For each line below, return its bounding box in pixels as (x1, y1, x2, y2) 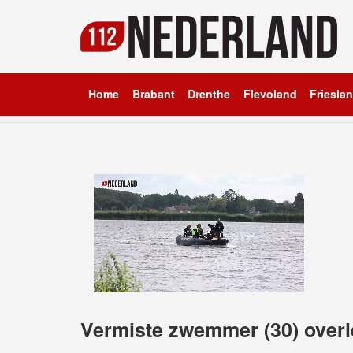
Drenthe (188, 86, 230, 102)
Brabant (132, 86, 175, 102)
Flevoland (243, 86, 297, 102)
